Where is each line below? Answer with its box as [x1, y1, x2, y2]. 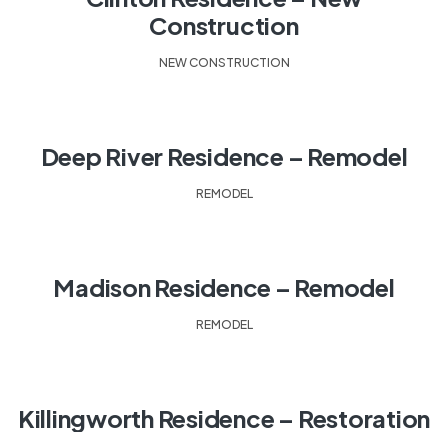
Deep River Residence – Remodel [40, 141, 408, 171]
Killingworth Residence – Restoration [17, 403, 431, 433]
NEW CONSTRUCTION [158, 55, 290, 70]
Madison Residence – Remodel [53, 272, 395, 302]
